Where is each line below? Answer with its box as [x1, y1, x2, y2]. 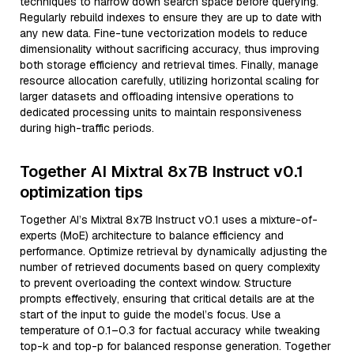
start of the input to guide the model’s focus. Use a [20, 307, 281, 322]
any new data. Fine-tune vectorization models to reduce [20, 26, 307, 40]
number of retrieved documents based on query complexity [20, 260, 321, 274]
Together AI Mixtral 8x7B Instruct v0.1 [20, 161, 303, 182]
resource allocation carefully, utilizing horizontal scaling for [20, 73, 319, 88]
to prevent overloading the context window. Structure [20, 276, 292, 290]
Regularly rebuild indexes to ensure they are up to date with [20, 10, 322, 24]
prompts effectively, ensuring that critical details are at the [20, 292, 314, 306]
